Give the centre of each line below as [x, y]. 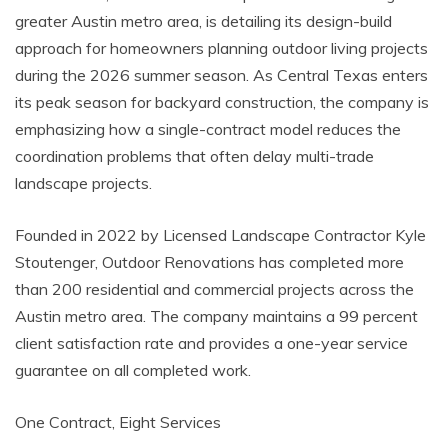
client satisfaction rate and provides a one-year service [211, 342]
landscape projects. [83, 182]
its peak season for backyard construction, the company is [222, 101]
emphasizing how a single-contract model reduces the [208, 128]
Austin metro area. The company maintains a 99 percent [216, 315]
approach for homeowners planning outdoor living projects [221, 47]
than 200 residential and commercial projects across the [214, 288]
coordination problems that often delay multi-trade [194, 155]
